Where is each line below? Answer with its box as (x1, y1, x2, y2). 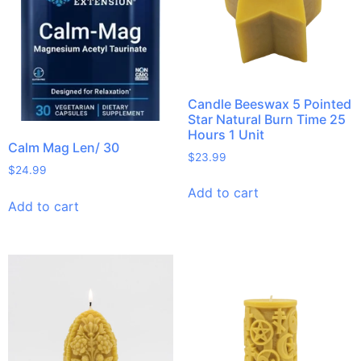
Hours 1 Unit (187, 126, 264, 143)
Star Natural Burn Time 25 (187, 110, 346, 127)
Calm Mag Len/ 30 (8, 139, 119, 156)
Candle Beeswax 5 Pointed (187, 95, 351, 112)
